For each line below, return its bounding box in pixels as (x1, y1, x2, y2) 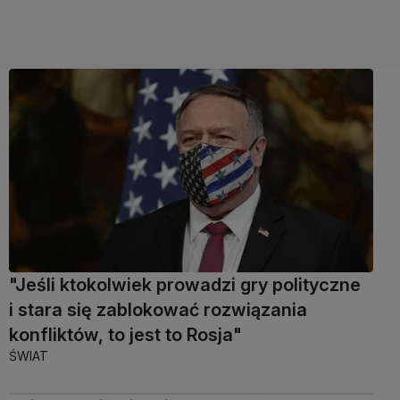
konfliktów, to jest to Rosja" (9, 324, 242, 346)
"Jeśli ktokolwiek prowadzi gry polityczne (9, 274, 361, 296)
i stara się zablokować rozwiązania (9, 299, 307, 321)
